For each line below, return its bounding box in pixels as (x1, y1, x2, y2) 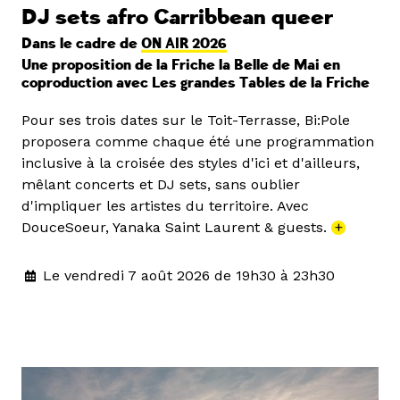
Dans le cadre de (21, 34, 141, 53)
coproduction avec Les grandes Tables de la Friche (21, 73, 370, 92)
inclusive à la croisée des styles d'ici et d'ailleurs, (21, 154, 360, 171)
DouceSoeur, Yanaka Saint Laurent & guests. (21, 218, 331, 236)
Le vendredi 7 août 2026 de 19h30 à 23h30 (43, 266, 335, 284)
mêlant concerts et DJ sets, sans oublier (21, 175, 300, 193)
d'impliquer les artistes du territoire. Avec (21, 196, 309, 214)
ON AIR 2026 (141, 34, 227, 53)
